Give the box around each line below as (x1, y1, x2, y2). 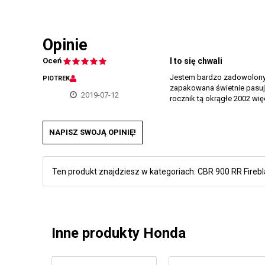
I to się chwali (170, 56, 222, 66)
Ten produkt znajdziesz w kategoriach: (52, 166, 198, 176)
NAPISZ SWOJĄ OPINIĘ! (49, 128, 136, 137)
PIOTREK (43, 75, 70, 82)
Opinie (43, 35, 88, 54)
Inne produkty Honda (51, 224, 186, 241)
